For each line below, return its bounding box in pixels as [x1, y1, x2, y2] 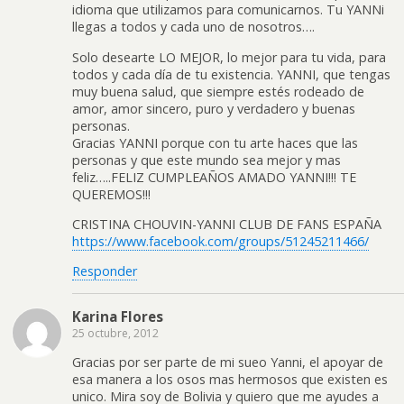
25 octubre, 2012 [72, 325, 159, 341]
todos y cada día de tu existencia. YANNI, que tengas [72, 65, 390, 83]
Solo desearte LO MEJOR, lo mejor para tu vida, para [72, 48, 386, 66]
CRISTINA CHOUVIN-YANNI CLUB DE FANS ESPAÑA [72, 216, 381, 233]
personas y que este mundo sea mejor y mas [72, 151, 341, 169]
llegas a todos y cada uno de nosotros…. [72, 18, 315, 36]
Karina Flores [72, 307, 163, 326]
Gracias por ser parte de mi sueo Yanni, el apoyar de [72, 353, 383, 372]
